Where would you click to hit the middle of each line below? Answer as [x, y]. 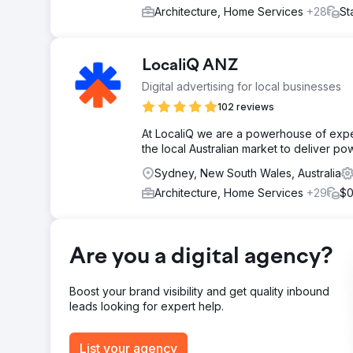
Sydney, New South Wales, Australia [248, 173]
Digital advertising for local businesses [242, 86]
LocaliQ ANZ [190, 66]
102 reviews [246, 107]
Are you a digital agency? [201, 258]
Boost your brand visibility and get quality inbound [199, 291]
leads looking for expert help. [147, 306]
